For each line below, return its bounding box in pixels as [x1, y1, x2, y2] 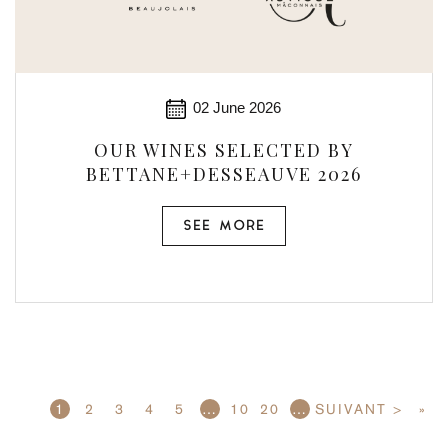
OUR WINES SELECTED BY [93, 138, 354, 162]
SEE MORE [182, 219, 265, 234]
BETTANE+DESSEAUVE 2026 [85, 162, 362, 186]
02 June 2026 [193, 99, 282, 116]
